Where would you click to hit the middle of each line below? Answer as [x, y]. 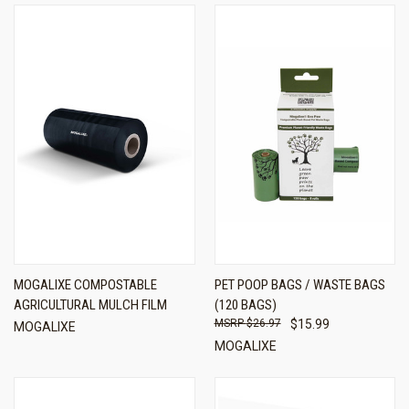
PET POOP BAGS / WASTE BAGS [299, 284]
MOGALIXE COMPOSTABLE [85, 284]
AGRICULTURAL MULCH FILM [90, 304]
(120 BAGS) [245, 304]
